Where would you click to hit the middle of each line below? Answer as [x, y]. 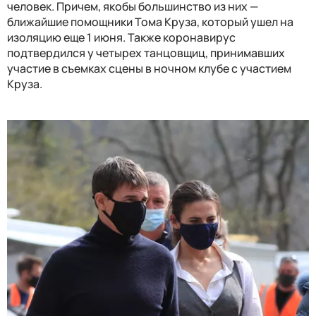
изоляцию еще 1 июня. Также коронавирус [121, 37]
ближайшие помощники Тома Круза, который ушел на [150, 22]
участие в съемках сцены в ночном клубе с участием [149, 68]
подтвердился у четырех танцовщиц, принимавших [146, 53]
